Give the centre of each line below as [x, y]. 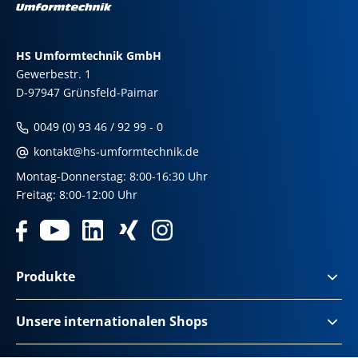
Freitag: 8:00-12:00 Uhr [78, 195]
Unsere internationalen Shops [112, 321]
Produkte [46, 276]
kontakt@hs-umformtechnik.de [115, 151]
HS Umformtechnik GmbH [89, 56]
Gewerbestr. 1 [54, 74]
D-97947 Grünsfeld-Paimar [87, 92]
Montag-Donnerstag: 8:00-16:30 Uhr [112, 176]
